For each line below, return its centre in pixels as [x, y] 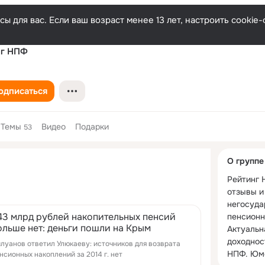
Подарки [92, 127]
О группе [245, 161]
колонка [232, 163]
